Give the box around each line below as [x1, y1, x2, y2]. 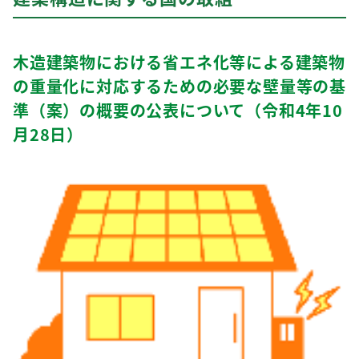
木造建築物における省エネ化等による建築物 [13, 50, 345, 75]
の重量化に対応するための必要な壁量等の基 [13, 75, 346, 99]
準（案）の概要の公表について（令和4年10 [13, 99, 343, 123]
